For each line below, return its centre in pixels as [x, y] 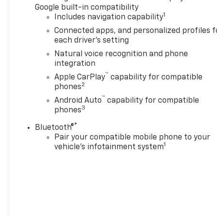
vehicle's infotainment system [109, 147]
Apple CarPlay [80, 77]
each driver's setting [92, 40]
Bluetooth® [55, 128]
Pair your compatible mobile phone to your [132, 137]
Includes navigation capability [109, 17]
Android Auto [78, 101]
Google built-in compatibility [87, 8]
